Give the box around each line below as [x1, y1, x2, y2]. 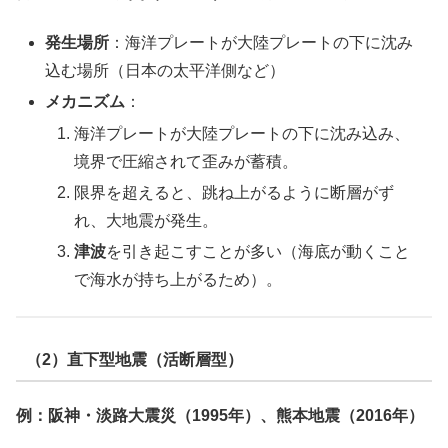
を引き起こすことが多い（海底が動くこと [106, 243, 411, 261]
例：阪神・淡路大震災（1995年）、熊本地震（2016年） [16, 407, 424, 425]
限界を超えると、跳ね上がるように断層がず [74, 183, 395, 201]
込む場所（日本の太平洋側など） [45, 62, 286, 80]
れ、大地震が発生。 [74, 211, 219, 229]
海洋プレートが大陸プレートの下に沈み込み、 [74, 124, 411, 142]
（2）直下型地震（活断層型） [25, 351, 243, 369]
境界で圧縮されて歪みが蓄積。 [74, 152, 299, 170]
